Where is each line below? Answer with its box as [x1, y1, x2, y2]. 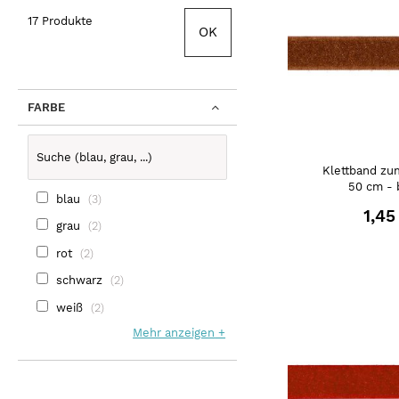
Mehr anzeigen [133, 326, 216, 339]
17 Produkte [27, 14, 93, 28]
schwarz [56, 273, 103, 287]
